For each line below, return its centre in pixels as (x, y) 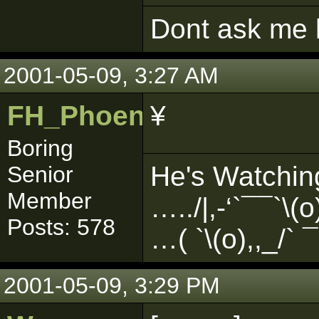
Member (49, 201)
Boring (40, 148)
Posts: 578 (61, 227)
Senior (40, 174)
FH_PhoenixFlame (129, 116)
